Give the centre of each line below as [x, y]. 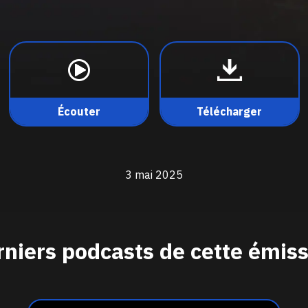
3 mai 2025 [154, 175]
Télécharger [229, 111]
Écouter [79, 111]
